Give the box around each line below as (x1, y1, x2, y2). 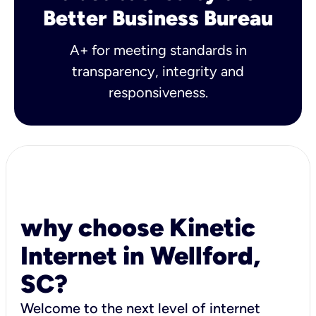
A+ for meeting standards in (69, 41, 247, 59)
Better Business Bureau (43, 4, 273, 31)
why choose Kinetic (20, 212, 255, 243)
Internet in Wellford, (20, 240, 260, 271)
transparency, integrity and (72, 62, 244, 80)
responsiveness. (108, 83, 208, 101)
